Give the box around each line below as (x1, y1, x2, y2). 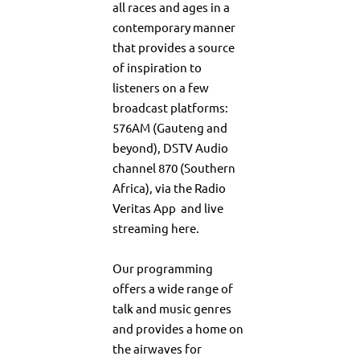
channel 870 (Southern (112, 160, 235, 176)
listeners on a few (112, 80, 209, 96)
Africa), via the (112, 180, 194, 196)
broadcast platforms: (112, 100, 228, 116)
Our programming (112, 260, 213, 276)
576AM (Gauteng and (112, 120, 227, 136)
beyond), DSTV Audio (112, 140, 228, 156)
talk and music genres (112, 301, 231, 317)
